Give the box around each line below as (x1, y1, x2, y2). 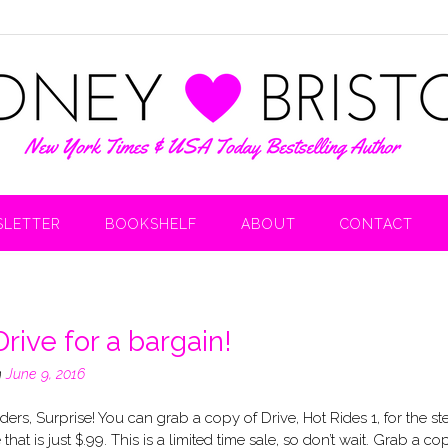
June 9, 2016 (5, 365, 85, 382)
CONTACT (340, 216, 413, 232)
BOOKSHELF (105, 216, 197, 232)
